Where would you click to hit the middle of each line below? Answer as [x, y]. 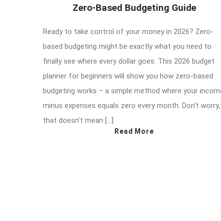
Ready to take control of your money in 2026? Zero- [128, 31]
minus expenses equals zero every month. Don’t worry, [131, 105]
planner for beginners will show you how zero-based [128, 76]
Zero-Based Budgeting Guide [134, 7]
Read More [134, 131]
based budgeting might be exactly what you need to [127, 46]
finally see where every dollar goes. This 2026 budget [129, 61]
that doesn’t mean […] [78, 120]
